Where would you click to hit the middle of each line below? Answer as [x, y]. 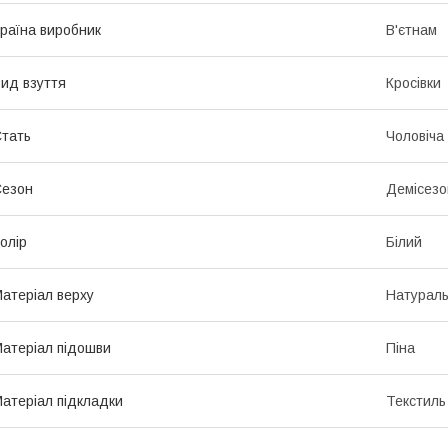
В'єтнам [411, 30]
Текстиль [416, 401]
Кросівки [413, 83]
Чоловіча [415, 136]
